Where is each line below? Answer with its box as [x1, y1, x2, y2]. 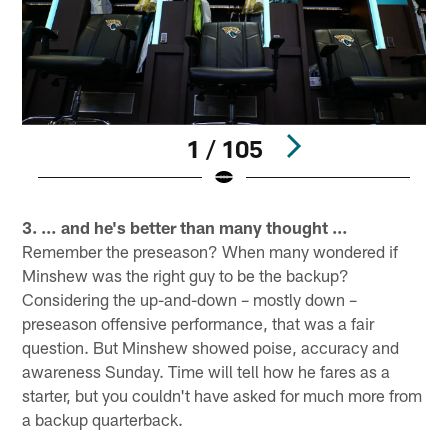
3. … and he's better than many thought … [22, 217, 349, 238]
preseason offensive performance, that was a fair [22, 313, 375, 334]
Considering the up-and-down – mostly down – [22, 289, 358, 310]
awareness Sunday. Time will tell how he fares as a [22, 361, 391, 382]
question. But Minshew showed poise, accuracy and [22, 337, 400, 358]
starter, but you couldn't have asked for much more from [22, 385, 423, 406]
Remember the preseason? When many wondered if [22, 241, 399, 262]
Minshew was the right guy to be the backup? [22, 265, 350, 286]
